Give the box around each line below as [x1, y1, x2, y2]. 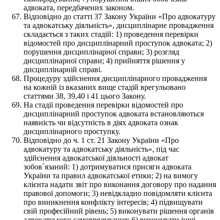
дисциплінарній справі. [24, 65, 102, 74]
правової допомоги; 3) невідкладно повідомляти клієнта [24, 189, 212, 197]
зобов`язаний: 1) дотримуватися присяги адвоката [24, 162, 192, 171]
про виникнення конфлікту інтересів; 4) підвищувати [24, 197, 203, 206]
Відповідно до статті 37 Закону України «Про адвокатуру [24, 12, 216, 21]
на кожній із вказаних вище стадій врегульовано [24, 82, 186, 91]
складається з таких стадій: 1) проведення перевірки [24, 29, 198, 38]
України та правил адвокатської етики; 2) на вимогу [24, 171, 198, 180]
